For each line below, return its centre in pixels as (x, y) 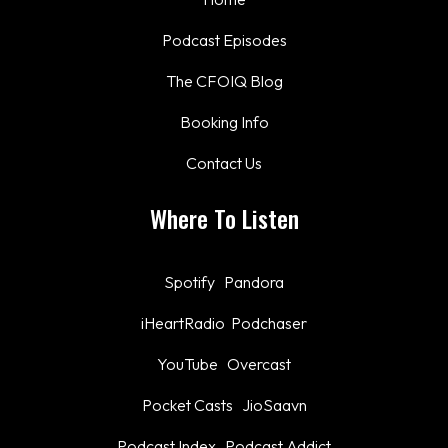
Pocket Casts (188, 405)
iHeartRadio (183, 323)
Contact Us (224, 163)
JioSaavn (274, 405)
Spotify (189, 282)
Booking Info (224, 122)
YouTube (187, 364)
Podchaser (269, 323)
